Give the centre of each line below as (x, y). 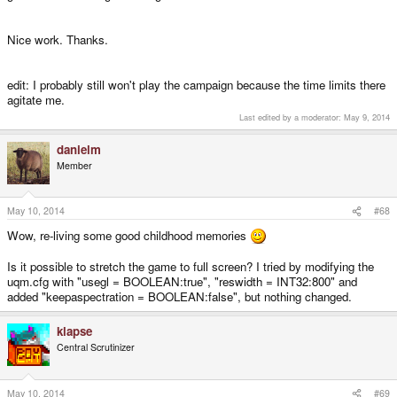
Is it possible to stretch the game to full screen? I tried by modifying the (191, 267)
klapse (74, 331)
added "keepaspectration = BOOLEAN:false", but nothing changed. (179, 297)
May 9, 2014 (367, 117)
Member (74, 165)
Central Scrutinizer (96, 347)
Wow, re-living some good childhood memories (128, 236)
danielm (79, 149)
